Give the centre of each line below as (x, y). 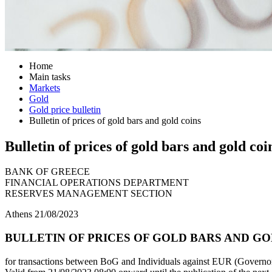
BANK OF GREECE (47, 172)
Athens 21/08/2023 (42, 214)
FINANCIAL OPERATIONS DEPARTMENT (97, 183)
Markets (45, 87)
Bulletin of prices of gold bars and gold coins (115, 120)
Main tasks (50, 76)
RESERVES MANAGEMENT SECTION (89, 194)
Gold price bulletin (65, 109)
